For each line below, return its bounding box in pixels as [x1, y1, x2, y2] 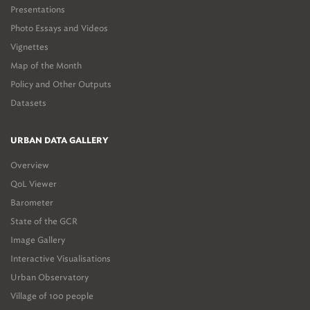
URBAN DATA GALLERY [10, 136, 109, 145]
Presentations [10, 4, 65, 15]
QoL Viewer [10, 179, 57, 189]
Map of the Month [10, 60, 82, 71]
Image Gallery [10, 235, 65, 245]
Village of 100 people [10, 291, 93, 301]
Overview [10, 160, 49, 170]
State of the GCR [10, 216, 77, 226]
